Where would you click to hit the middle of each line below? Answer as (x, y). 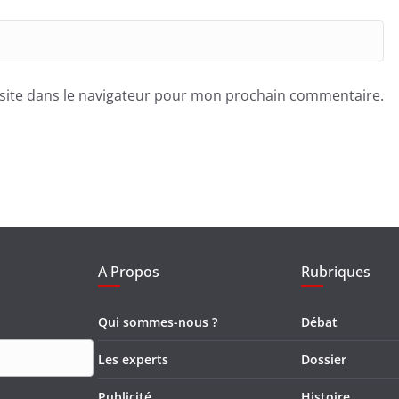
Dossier (324, 359)
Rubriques (336, 271)
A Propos (129, 271)
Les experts (133, 359)
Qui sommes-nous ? (158, 322)
